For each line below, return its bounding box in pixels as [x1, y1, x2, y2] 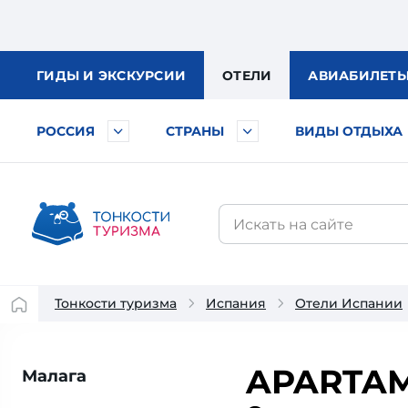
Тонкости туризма [55, 295, 177, 311]
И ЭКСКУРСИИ [83, 67, 186, 84]
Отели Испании [295, 295, 403, 311]
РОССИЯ [36, 123, 95, 139]
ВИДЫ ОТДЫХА [295, 123, 403, 139]
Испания [206, 295, 266, 311]
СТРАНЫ [166, 123, 224, 139]
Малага [22, 366, 87, 386]
